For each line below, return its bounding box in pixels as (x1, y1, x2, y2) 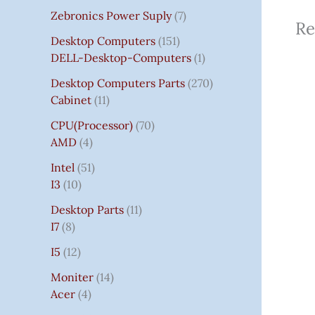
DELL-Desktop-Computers (51, 50, 191, 65)
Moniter (51, 269, 94, 284)
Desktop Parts (51, 202, 124, 217)
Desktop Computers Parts (51, 75, 185, 90)
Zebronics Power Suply (51, 8, 172, 22)
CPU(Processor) (51, 117, 133, 132)
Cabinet (51, 92, 91, 107)
